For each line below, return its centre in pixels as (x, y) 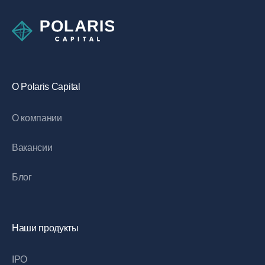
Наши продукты (45, 228)
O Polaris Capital (46, 87)
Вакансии (32, 148)
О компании (37, 118)
